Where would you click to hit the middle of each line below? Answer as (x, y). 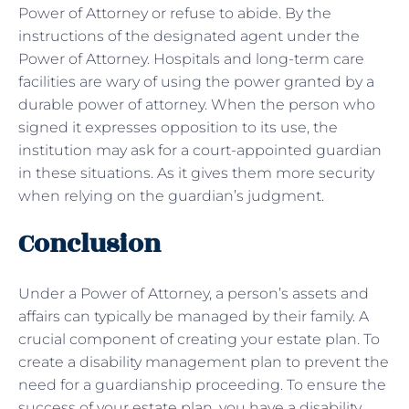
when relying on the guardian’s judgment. (173, 195)
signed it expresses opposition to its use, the (178, 127)
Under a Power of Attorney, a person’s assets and (194, 293)
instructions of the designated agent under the (189, 36)
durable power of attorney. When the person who (197, 104)
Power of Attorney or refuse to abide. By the (175, 13)
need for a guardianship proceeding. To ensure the (202, 384)
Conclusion (89, 244)
